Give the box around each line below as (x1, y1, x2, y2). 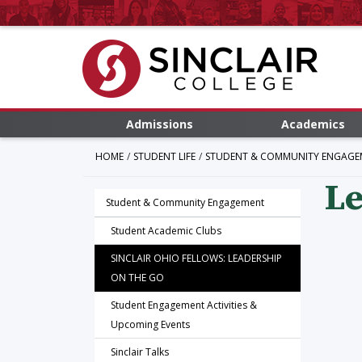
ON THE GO (111, 271, 164, 284)
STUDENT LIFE (133, 149, 196, 163)
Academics (280, 116, 345, 132)
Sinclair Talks (111, 345, 169, 359)
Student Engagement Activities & (111, 298, 257, 312)
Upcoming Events (111, 318, 190, 331)
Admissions (125, 116, 193, 132)
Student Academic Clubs (111, 224, 221, 238)
